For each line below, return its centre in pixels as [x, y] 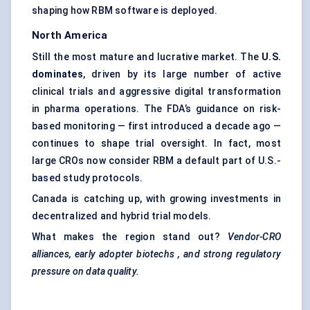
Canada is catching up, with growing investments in [156, 199]
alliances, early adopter [83, 254]
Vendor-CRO [254, 237]
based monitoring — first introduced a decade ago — [156, 126]
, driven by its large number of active [182, 74]
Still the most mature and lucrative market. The [147, 57]
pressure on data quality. [85, 272]
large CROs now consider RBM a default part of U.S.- [156, 161]
